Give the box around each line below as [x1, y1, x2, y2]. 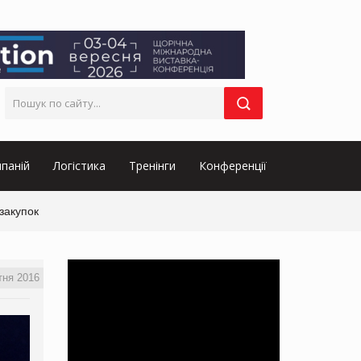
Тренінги [128, 157, 176, 173]
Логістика [52, 157, 106, 173]
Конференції [199, 157, 267, 173]
